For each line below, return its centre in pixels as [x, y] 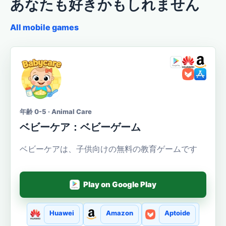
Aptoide [177, 213]
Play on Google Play [120, 185]
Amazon [119, 213]
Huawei [62, 213]
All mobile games [44, 27]
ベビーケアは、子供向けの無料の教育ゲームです [108, 149]
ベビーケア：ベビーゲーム [80, 127]
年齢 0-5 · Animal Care [56, 111]
